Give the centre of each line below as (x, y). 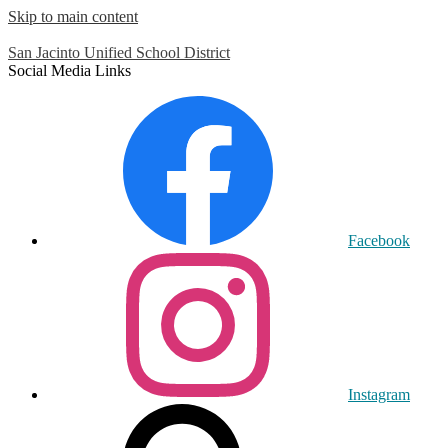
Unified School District (157, 52)
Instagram (379, 394)
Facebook (379, 240)
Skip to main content (73, 16)
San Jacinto (44, 52)
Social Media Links (69, 70)
